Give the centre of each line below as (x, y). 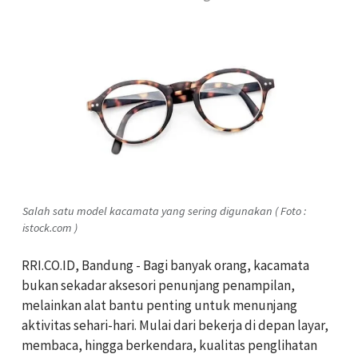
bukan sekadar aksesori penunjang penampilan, (158, 285)
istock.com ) (50, 227)
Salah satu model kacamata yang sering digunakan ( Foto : (164, 211)
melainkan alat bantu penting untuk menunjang (159, 305)
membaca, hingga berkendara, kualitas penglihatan (169, 345)
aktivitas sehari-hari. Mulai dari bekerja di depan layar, (175, 325)
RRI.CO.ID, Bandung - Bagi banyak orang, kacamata (165, 265)
